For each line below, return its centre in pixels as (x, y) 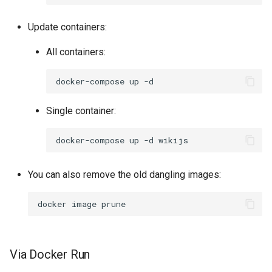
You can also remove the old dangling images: (124, 175)
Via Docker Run (50, 255)
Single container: (81, 111)
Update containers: (67, 27)
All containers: (76, 52)
